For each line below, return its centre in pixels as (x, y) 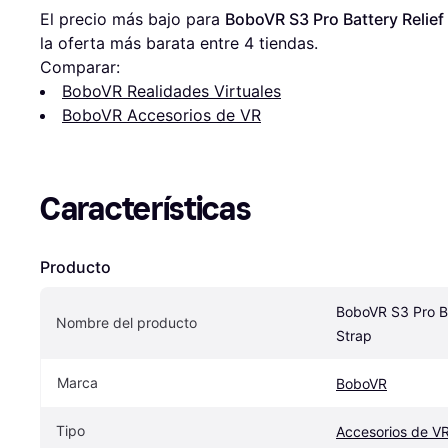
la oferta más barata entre (142, 43)
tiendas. (286, 43)
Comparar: (80, 67)
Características (145, 209)
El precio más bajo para (132, 19)
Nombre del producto (126, 323)
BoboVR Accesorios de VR (161, 115)
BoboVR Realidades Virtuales (171, 91)
